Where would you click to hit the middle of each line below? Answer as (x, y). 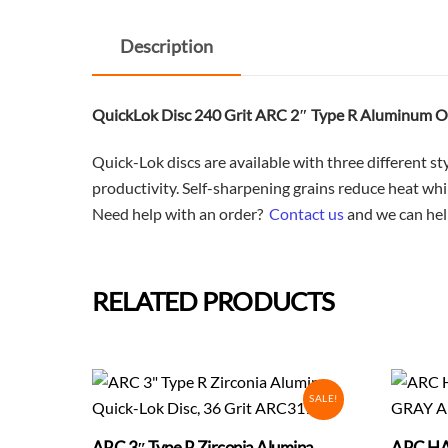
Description (167, 47)
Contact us (306, 213)
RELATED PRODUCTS (213, 300)
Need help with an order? (180, 213)
